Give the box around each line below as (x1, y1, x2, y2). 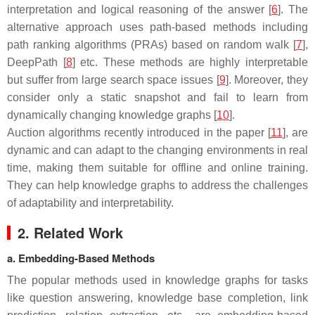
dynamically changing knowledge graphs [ (7, 109, 217, 121)
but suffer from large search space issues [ (7, 74, 219, 86)
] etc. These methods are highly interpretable (72, 56, 309, 68)
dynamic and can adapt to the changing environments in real (7, 144, 308, 156)
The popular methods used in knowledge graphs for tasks (7, 274, 308, 286)
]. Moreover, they (225, 74, 309, 86)
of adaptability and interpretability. (7, 197, 174, 209)
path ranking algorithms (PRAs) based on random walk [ (7, 39, 296, 51)
